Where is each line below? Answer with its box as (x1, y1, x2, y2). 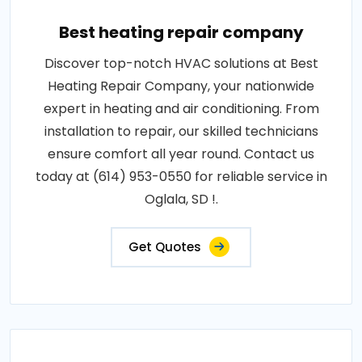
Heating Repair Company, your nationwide (48, 77, 314, 95)
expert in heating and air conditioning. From (43, 99, 319, 118)
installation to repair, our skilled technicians (44, 122, 318, 141)
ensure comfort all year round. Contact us (48, 145, 314, 163)
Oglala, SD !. (144, 190, 218, 208)
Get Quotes (128, 238, 201, 255)
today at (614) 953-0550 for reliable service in (35, 167, 327, 186)
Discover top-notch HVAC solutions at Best (44, 54, 318, 73)
